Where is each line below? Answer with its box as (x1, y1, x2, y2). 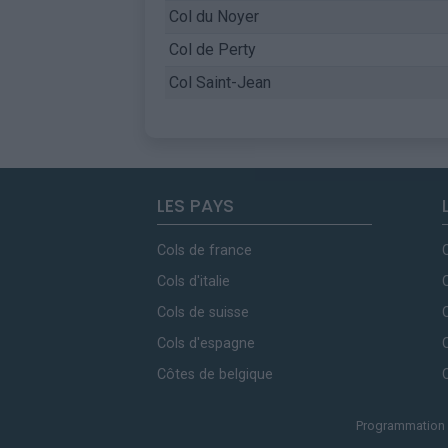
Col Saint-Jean (168, 73, 271, 92)
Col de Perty (168, 40, 256, 59)
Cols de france (157, 242, 252, 259)
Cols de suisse (157, 304, 249, 321)
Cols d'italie (157, 273, 230, 290)
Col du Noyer (168, 7, 259, 26)
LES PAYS (157, 194, 234, 218)
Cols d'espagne (157, 335, 255, 352)
